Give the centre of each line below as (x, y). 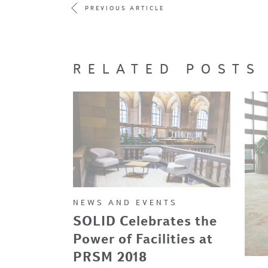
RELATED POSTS (167, 69)
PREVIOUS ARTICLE (125, 8)
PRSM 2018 (110, 257)
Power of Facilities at (143, 239)
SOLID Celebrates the (145, 221)
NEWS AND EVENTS (125, 202)
